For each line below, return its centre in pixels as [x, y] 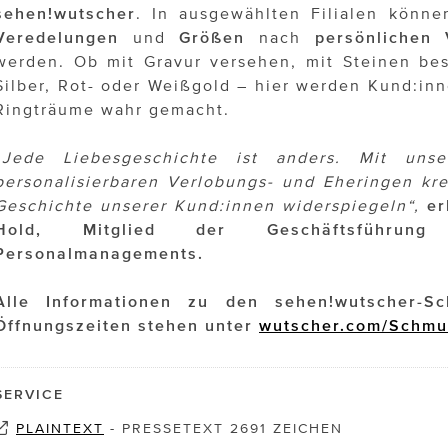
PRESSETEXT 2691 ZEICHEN [232, 429]
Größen [212, 37]
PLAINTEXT [60, 429]
